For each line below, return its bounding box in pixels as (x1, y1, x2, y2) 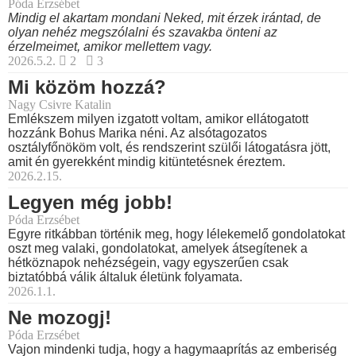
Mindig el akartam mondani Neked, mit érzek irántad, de (8, 11, 321, 25)
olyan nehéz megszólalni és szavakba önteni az (8, 25, 277, 40)
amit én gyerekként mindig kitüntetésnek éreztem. (8, 155, 285, 169)
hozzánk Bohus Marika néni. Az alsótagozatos (8, 126, 267, 141)
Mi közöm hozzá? (8, 76, 166, 99)
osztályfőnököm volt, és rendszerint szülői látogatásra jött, (8, 141, 331, 155)
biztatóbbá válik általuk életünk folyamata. (8, 270, 242, 284)
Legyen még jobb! (8, 192, 172, 214)
